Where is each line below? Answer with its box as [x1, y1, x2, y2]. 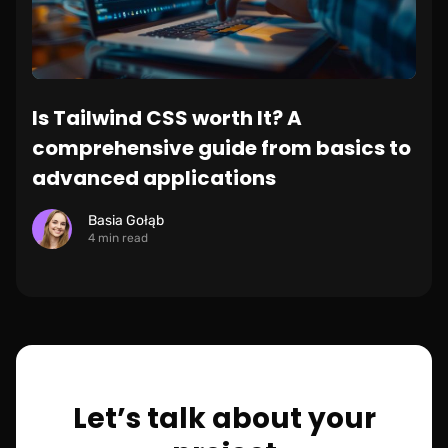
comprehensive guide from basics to [32, 133, 411, 162]
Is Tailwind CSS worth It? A [32, 103, 302, 132]
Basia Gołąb [88, 211, 164, 229]
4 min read [88, 230, 148, 245]
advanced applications [32, 163, 276, 192]
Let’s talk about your [72, 398, 376, 438]
